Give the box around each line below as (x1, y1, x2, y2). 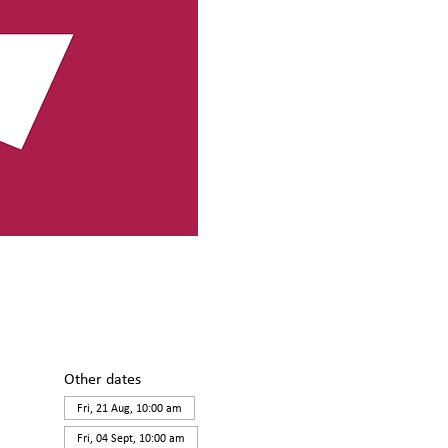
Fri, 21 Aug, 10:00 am (76, 401, 182, 415)
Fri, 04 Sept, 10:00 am (76, 431, 185, 445)
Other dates (63, 369, 141, 388)
